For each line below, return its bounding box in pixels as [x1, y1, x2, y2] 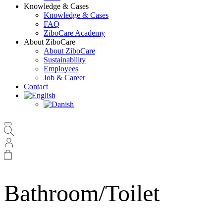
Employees [44, 64, 78, 73]
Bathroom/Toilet [4, 179, 160, 206]
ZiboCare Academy [44, 29, 105, 37]
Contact [24, 82, 48, 91]
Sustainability [44, 55, 86, 64]
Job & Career [44, 73, 85, 82]
